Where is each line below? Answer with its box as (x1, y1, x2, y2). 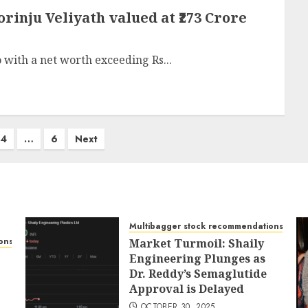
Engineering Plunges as (129, 251, 266, 266)
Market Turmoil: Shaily (129, 236, 265, 251)
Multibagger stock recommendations (129, 220, 284, 232)
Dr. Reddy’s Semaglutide (129, 266, 267, 281)
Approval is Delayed (129, 281, 245, 296)
